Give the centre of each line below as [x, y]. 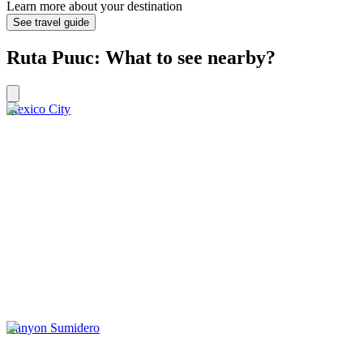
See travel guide [51, 23]
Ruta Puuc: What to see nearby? [141, 58]
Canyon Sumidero [53, 328]
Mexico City [38, 109]
